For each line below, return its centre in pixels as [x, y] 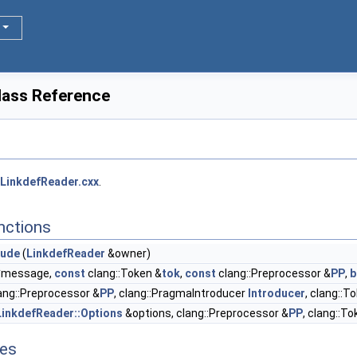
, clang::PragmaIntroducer [181, 294]
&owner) [128, 254]
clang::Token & [124, 274]
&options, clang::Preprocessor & [206, 314]
